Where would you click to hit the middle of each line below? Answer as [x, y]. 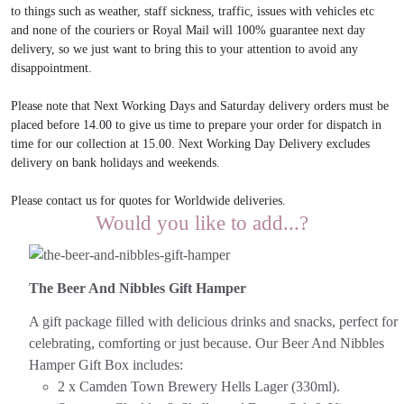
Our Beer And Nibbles [320, 344]
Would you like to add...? [202, 223]
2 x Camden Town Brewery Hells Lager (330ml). [199, 387]
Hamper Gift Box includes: [106, 365]
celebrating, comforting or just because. [142, 344]
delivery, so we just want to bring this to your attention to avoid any [184, 50]
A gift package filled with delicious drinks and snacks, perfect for [213, 322]
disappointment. [51, 69]
